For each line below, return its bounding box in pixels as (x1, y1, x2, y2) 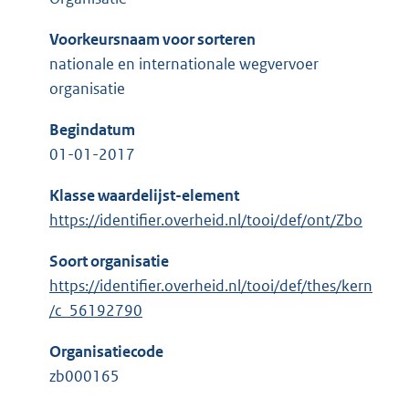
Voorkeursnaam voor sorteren (49, 29, 256, 50)
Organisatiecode (49, 341, 163, 362)
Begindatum (49, 120, 135, 141)
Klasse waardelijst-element (49, 185, 239, 206)
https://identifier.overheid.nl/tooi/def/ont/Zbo (49, 210, 362, 231)
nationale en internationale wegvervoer (49, 54, 319, 75)
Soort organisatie (49, 251, 169, 272)
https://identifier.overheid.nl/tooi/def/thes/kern (49, 276, 372, 297)
